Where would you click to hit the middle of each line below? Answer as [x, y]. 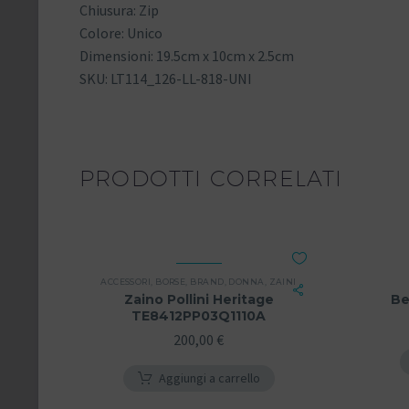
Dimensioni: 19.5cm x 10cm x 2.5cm [187, 56]
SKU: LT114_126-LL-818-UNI [166, 79]
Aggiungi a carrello [209, 378]
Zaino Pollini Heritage [199, 299]
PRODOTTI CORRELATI [211, 178]
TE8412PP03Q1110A [199, 315]
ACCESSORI [126, 281]
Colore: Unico [121, 33]
